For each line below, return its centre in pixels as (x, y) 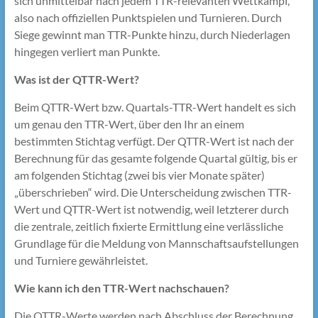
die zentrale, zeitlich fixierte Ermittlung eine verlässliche (148, 226)
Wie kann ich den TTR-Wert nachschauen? (121, 288)
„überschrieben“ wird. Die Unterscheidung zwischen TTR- (153, 192)
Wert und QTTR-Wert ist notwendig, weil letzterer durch (151, 209)
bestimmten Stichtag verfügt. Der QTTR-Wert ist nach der (154, 141)
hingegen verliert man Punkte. (87, 52)
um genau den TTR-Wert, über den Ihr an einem (129, 124)
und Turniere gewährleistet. (81, 261)
